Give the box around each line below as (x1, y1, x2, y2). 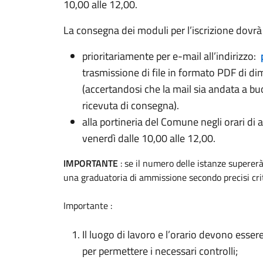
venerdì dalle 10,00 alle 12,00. (82, 130, 215, 146)
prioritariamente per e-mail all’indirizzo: (82, 48, 258, 64)
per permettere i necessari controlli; (82, 243, 238, 259)
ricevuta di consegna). (82, 97, 179, 113)
